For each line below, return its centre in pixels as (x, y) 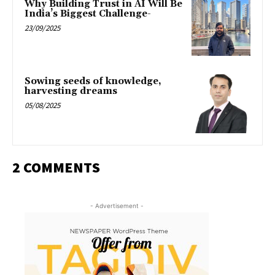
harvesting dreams (71, 91)
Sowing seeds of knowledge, (93, 82)
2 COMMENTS (56, 167)
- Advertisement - (117, 205)
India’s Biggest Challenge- (88, 14)
